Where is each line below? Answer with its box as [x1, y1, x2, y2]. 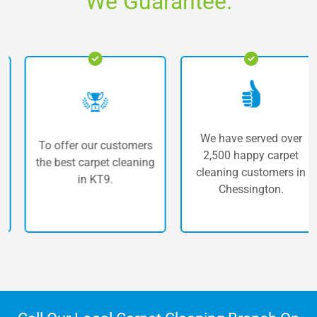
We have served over [185, 131, 287, 145]
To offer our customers [23, 139, 138, 153]
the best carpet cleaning [21, 156, 141, 170]
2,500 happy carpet [188, 148, 284, 162]
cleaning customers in [181, 165, 292, 179]
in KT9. [63, 173, 99, 187]
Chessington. [203, 182, 269, 196]
